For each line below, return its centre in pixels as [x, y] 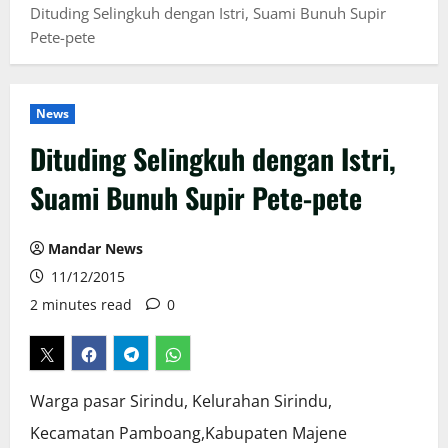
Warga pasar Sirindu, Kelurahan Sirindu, [181, 401]
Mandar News [95, 249]
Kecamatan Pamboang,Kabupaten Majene [188, 433]
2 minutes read [81, 305]
